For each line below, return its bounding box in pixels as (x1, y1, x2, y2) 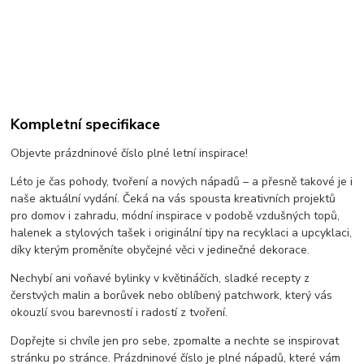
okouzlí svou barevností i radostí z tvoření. (11, 305, 228, 321)
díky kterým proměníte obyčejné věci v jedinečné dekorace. (11, 242, 310, 258)
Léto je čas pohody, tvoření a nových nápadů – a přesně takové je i (11, 174, 353, 190)
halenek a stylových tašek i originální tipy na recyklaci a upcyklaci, (11, 225, 353, 241)
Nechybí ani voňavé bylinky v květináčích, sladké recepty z (11, 271, 310, 287)
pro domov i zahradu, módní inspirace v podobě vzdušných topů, (11, 208, 340, 224)
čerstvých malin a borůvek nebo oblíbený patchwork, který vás (11, 288, 333, 304)
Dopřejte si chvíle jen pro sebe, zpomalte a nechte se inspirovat (11, 333, 340, 349)
